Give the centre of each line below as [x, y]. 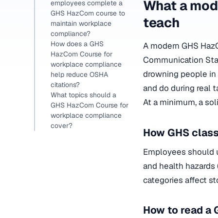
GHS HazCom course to [88, 13]
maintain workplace [81, 23]
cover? [62, 126]
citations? [65, 85]
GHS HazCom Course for [90, 105]
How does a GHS [77, 44]
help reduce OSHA [79, 74]
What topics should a [83, 95]
